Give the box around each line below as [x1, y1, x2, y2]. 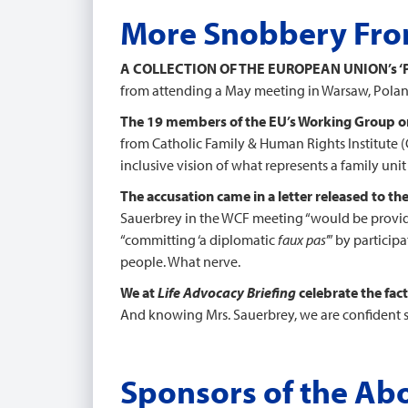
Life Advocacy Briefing [158, 283, 296, 301]
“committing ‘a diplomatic [120, 230, 278, 249]
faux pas [278, 230, 326, 249]
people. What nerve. [120, 252, 240, 270]
